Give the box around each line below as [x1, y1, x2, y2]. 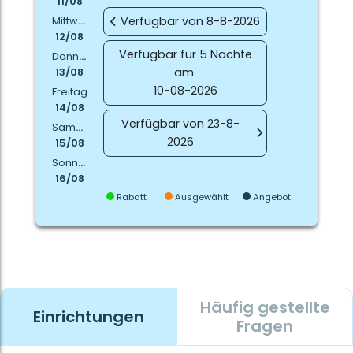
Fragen [236, 314, 293, 337]
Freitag [51, 84, 87, 98]
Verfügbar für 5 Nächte [118, 46, 252, 63]
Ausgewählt [174, 190, 229, 203]
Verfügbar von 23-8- [121, 116, 240, 132]
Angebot [252, 190, 291, 203]
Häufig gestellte [199, 295, 330, 318]
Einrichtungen [32, 305, 144, 328]
